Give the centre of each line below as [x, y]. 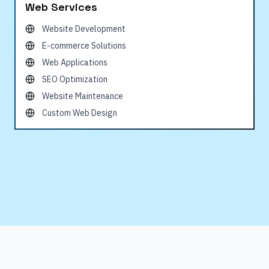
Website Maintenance [83, 96]
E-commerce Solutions [84, 46]
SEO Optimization [75, 79]
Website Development [84, 29]
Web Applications [75, 62]
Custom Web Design [80, 113]
